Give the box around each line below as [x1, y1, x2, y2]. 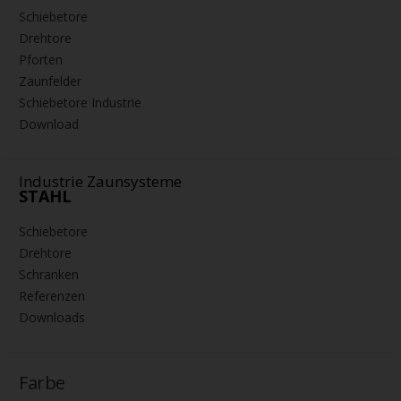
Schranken [19, 266, 79, 284]
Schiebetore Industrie [19, 94, 141, 112]
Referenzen [19, 287, 85, 305]
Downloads [19, 309, 85, 327]
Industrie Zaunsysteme [19, 171, 182, 192]
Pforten [19, 51, 63, 69]
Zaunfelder [19, 73, 81, 90]
